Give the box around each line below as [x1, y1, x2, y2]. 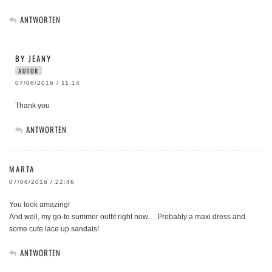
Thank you [15, 101, 50, 110]
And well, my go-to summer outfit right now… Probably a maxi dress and [9, 212, 245, 222]
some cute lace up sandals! [9, 225, 99, 234]
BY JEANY [15, 52, 52, 65]
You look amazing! [9, 200, 70, 209]
